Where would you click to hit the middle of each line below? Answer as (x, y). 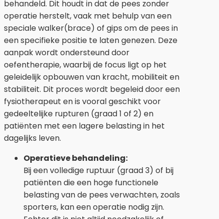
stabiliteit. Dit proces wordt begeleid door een (92, 89)
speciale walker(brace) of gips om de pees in (91, 28)
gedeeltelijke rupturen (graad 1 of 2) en (79, 113)
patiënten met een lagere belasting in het (84, 126)
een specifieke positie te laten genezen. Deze (91, 40)
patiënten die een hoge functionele (91, 182)
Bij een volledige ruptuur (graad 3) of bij (99, 170)
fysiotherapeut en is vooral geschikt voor (82, 101)
